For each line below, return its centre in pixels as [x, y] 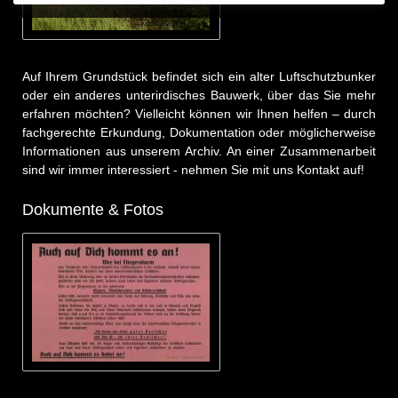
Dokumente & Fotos [92, 209]
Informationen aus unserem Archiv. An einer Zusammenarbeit [199, 151]
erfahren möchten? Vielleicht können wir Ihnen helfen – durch [199, 113]
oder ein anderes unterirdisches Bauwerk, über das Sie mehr [199, 95]
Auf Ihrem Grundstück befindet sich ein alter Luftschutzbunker [199, 76]
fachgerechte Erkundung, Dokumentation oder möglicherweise [199, 132]
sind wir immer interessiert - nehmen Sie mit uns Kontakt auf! [193, 169]
